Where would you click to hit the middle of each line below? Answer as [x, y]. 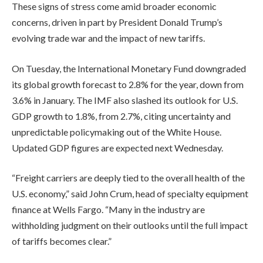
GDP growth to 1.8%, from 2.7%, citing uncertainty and [121, 116]
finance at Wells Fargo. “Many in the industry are [108, 210]
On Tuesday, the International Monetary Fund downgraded [129, 68]
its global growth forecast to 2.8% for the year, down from [128, 84]
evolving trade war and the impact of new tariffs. [108, 38]
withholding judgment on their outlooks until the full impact [130, 225]
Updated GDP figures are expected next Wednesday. [117, 147]
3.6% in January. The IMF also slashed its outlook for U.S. [125, 100]
